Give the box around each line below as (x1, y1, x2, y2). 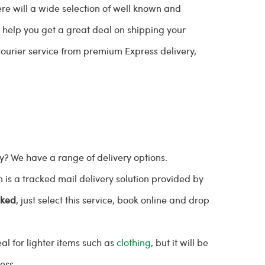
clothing (117, 236, 151, 248)
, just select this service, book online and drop (16, 193, 210, 206)
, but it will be (151, 236, 209, 248)
